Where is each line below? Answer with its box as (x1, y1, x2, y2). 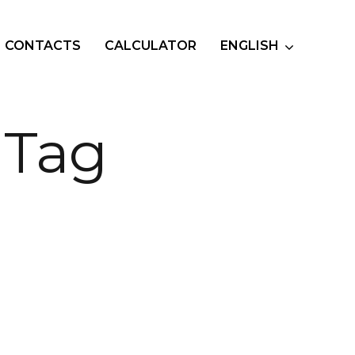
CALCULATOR (105, 38, 197, 53)
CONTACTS (5, 38, 81, 53)
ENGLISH (220, 38, 279, 53)
